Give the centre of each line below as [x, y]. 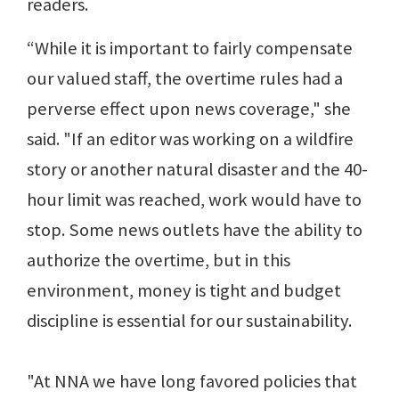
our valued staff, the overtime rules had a [185, 79]
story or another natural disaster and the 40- [197, 170]
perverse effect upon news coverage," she [189, 109]
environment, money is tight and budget [184, 291]
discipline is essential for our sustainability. [189, 321]
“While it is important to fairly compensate [190, 49]
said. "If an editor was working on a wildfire [190, 139]
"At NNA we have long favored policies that [192, 382]
